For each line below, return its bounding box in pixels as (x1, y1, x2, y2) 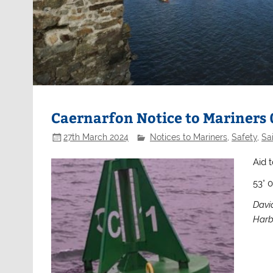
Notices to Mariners (149, 132, 227, 142)
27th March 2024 (63, 132, 129, 142)
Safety (231, 132, 257, 142)
